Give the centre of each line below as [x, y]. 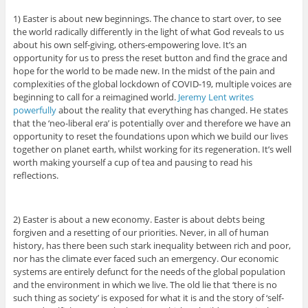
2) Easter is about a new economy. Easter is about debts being [139, 220]
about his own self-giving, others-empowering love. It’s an [130, 45]
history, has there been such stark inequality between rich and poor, [152, 246]
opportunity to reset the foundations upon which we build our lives [150, 136]
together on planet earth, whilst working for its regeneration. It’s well [152, 150]
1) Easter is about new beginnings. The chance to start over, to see [147, 19]
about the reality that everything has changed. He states [172, 110]
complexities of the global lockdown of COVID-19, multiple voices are [152, 84]
